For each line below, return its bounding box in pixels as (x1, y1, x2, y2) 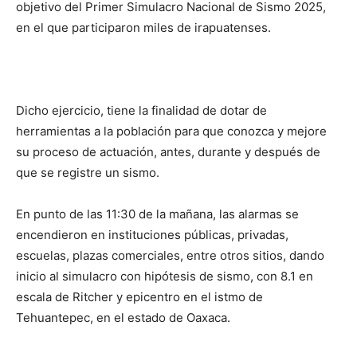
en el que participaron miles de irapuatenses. (16, 20, 271, 35)
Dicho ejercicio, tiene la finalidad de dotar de (16, 103, 267, 118)
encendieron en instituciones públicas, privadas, (16, 227, 288, 242)
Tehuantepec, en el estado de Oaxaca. (16, 310, 230, 325)
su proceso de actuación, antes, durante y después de (16, 144, 320, 159)
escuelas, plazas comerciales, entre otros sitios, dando (16, 248, 324, 263)
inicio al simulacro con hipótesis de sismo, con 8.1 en (16, 269, 313, 284)
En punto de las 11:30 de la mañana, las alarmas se (16, 206, 299, 222)
